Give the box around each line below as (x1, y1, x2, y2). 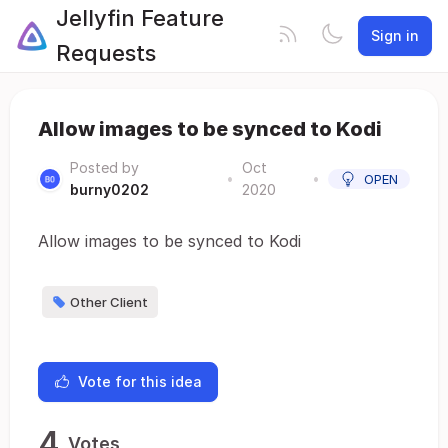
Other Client (70, 294, 148, 310)
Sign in (371, 27, 419, 44)
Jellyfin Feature (56, 5, 224, 31)
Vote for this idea (78, 373, 202, 390)
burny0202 (70, 181, 149, 198)
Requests (56, 40, 156, 66)
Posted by (70, 159, 139, 176)
